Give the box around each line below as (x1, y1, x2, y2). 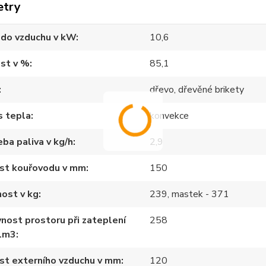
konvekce (150, 109, 189, 122)
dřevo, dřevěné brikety (150, 83, 245, 96)
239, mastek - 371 (150, 188, 230, 201)
